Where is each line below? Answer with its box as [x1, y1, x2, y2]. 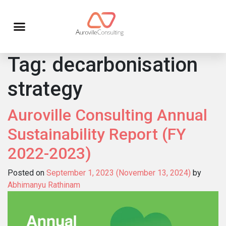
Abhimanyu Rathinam [8, 180, 80, 190]
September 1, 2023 [46, 167, 114, 178]
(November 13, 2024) [114, 167, 193, 178]
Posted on [8, 167, 46, 178]
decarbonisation [52, 52, 198, 77]
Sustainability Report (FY [8, 124, 186, 144]
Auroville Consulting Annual [8, 105, 207, 125]
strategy [8, 77, 83, 101]
